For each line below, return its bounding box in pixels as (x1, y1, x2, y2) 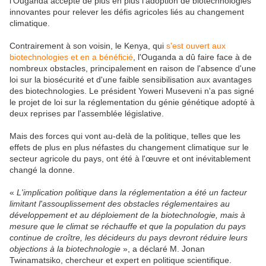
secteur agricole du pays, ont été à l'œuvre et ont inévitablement (9, 153, 251, 163)
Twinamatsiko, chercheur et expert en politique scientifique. (9, 255, 232, 265)
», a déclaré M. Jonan (121, 243, 205, 254)
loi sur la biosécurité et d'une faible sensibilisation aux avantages (9, 74, 252, 84)
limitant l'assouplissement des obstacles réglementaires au (9, 198, 230, 208)
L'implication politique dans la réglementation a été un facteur (17, 187, 247, 197)
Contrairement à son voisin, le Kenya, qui (9, 40, 166, 50)
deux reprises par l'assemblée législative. (9, 108, 164, 118)
